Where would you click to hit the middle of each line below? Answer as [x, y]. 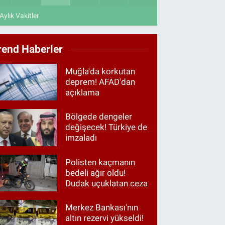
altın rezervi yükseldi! [105, 218]
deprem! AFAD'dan [100, 82]
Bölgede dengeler [99, 117]
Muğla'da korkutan [100, 72]
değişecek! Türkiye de [106, 127]
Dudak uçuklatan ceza [107, 183]
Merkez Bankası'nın [102, 207]
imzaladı [81, 138]
